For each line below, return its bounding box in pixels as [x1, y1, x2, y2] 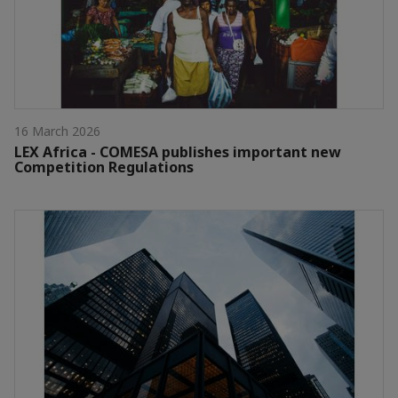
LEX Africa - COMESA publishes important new [14, 141, 341, 162]
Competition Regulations [14, 156, 194, 177]
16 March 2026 [14, 122, 100, 139]
